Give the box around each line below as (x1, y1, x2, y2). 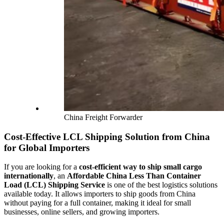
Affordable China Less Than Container (67, 171, 201, 180)
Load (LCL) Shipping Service (4, 180, 105, 189)
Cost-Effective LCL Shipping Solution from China (4, 131, 210, 142)
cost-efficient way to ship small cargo (79, 162, 202, 171)
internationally (4, 171, 53, 180)
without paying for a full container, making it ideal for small (4, 198, 191, 207)
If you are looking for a (4, 162, 79, 171)
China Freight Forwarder (64, 112, 142, 121)
